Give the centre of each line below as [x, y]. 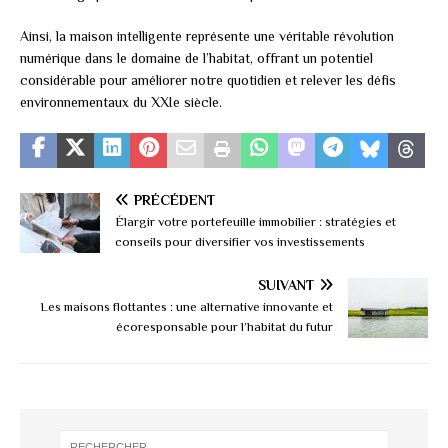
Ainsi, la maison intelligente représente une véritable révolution [207, 36]
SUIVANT [286, 285]
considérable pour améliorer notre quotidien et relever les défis [208, 80]
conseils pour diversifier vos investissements [240, 242]
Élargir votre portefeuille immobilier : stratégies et [255, 222]
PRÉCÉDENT [174, 200]
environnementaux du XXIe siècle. [121, 102]
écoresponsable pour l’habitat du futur [224, 327]
